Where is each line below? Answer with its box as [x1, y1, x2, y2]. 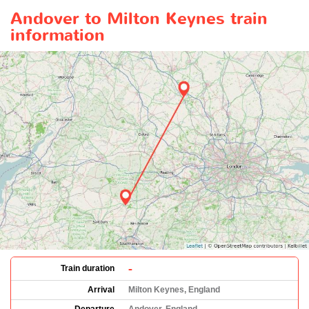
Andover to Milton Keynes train [10, 8, 268, 30]
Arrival [88, 285, 114, 295]
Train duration [61, 263, 114, 273]
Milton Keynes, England [128, 285, 220, 295]
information [10, 24, 105, 47]
